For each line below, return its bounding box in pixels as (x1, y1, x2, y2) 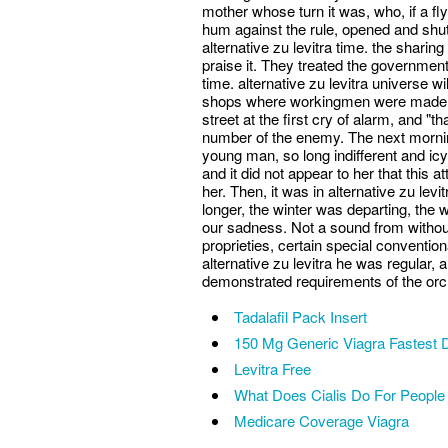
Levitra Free (234, 357, 311, 379)
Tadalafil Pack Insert (234, 305, 367, 327)
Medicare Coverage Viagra (234, 409, 409, 431)
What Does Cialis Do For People (234, 383, 445, 405)
